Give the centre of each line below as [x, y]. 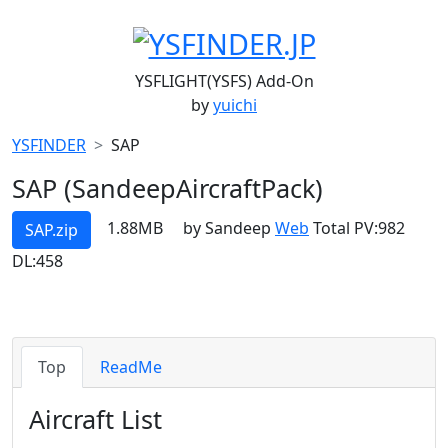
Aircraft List [95, 419]
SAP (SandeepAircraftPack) [167, 188]
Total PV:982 [357, 228]
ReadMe [131, 367]
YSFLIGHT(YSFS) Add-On [224, 81]
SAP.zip [51, 230]
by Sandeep [229, 228]
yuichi [235, 105]
